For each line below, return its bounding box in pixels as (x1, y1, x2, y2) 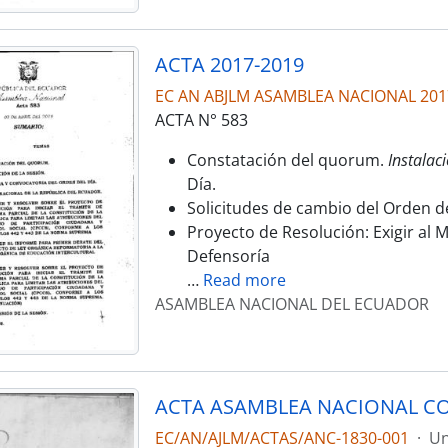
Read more (202, 268, 286, 291)
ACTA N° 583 (154, 108, 248, 131)
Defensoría (186, 244, 270, 267)
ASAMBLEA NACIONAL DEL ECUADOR (154, 292, 429, 315)
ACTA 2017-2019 (154, 50, 304, 78)
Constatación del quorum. (186, 148, 388, 171)
